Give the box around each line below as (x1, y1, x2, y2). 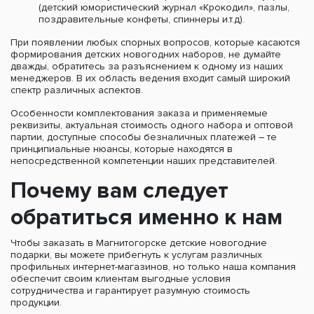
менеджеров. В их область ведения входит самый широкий (11, 72, 290, 84)
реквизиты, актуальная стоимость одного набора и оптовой (11, 119, 293, 131)
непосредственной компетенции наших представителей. (11, 155, 277, 167)
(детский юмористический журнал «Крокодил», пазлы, (39, 1, 289, 13)
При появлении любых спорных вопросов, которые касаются (11, 36, 300, 48)
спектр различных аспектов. (11, 84, 143, 96)
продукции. (11, 296, 62, 308)
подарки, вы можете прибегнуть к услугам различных (11, 249, 262, 261)
